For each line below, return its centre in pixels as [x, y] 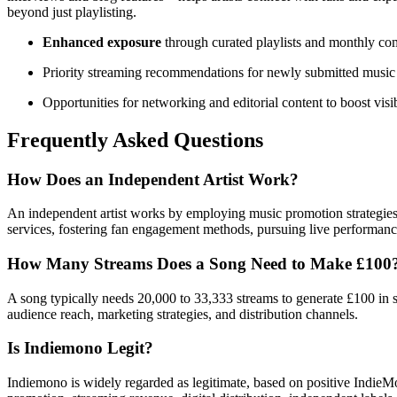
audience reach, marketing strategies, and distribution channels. [183, 314]
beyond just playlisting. [72, 12]
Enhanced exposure [102, 42]
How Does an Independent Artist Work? [153, 179]
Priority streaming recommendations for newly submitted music [219, 72]
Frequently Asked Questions [135, 140]
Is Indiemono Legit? [80, 348]
